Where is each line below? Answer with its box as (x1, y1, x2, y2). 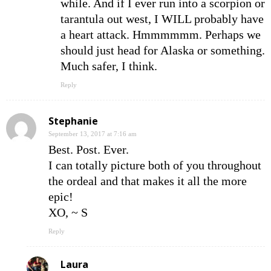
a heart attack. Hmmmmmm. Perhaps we (60, 28, 261, 42)
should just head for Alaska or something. (60, 44, 265, 57)
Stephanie (48, 114, 98, 128)
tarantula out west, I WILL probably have (60, 12, 264, 26)
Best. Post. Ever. (48, 143, 129, 157)
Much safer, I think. (60, 59, 157, 73)
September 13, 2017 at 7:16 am (48, 130, 137, 138)
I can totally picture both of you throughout (48, 158, 261, 172)
